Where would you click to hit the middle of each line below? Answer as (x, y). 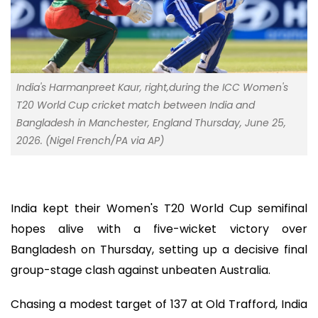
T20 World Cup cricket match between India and (136, 105)
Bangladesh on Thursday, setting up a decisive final (159, 249)
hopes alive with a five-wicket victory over (159, 229)
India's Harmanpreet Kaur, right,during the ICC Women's (152, 87)
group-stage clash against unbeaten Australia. (141, 270)
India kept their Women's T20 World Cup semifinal (159, 208)
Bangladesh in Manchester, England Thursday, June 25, (151, 122)
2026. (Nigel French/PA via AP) (90, 140)
